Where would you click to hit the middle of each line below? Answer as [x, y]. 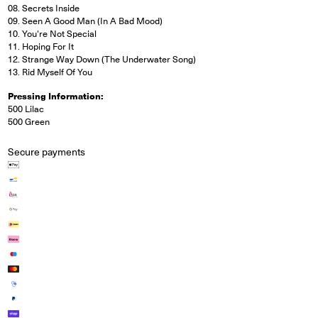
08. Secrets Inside [44, 9]
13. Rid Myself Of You [50, 72]
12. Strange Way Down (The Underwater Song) [102, 60]
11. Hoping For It [41, 47]
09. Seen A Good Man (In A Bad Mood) [86, 21]
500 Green [29, 122]
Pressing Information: [56, 97]
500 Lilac [26, 109]
